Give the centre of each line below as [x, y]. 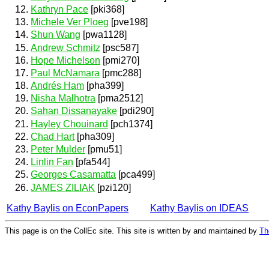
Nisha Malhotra [63, 98]
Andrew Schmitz [65, 47]
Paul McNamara [65, 73]
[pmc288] [120, 73]
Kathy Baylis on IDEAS [199, 208]
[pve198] [128, 22]
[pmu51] [104, 149]
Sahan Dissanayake [74, 111]
